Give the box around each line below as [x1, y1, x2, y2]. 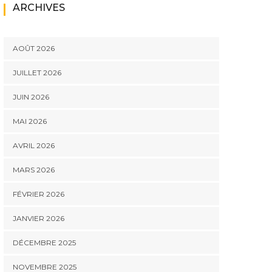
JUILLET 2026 [13, 68, 61, 77]
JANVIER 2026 [13, 214, 64, 223]
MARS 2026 [13, 165, 55, 174]
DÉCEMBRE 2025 [13, 238, 76, 247]
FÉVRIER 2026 [13, 189, 64, 199]
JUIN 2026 [13, 92, 49, 101]
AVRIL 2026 [13, 141, 55, 150]
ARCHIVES [13, 2, 65, 13]
